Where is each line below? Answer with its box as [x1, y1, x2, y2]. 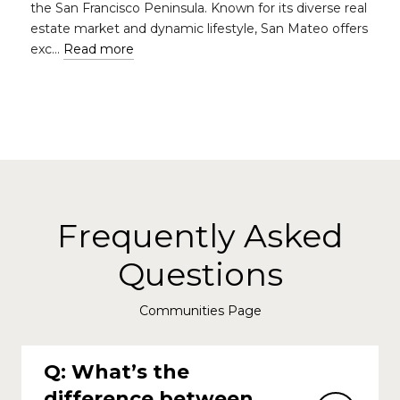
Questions [117, 254, 283, 294]
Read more [63, 41, 134, 57]
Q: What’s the [44, 359, 189, 384]
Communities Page [138, 303, 262, 319]
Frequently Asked [57, 216, 343, 255]
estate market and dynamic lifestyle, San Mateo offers [30, 21, 368, 37]
